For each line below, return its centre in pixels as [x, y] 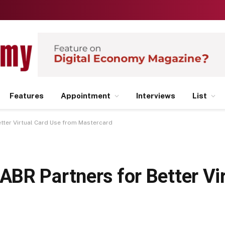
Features [27, 96]
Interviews [156, 96]
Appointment [86, 96]
